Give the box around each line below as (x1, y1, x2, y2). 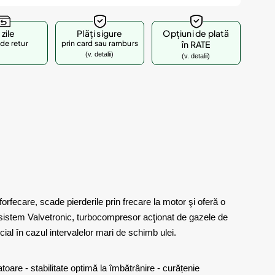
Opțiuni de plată (163, 28, 230, 39)
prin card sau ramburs (61, 39, 139, 48)
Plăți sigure (77, 28, 123, 39)
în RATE (182, 39, 211, 50)
